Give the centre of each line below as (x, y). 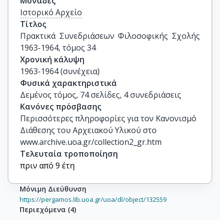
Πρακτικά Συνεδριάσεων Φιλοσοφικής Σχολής (110, 36)
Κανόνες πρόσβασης (61, 107)
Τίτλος (33, 24)
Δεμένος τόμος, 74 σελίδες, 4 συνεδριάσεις (101, 95)
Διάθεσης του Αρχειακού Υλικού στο (88, 130)
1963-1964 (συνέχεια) (60, 71)
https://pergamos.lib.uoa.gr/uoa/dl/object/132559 (93, 199)
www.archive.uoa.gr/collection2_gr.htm (91, 142)
